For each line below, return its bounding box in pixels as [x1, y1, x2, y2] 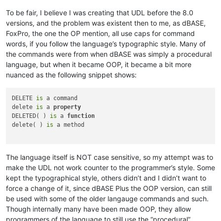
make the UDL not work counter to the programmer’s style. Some [6, 163, 215, 172]
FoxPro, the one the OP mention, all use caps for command [6, 29, 195, 37]
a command [43, 95, 78, 102]
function [67, 112, 95, 119]
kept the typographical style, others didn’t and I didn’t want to [6, 174, 206, 183]
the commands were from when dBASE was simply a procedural [6, 49, 212, 58]
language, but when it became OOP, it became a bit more [6, 60, 191, 69]
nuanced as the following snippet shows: [6, 70, 137, 79]
